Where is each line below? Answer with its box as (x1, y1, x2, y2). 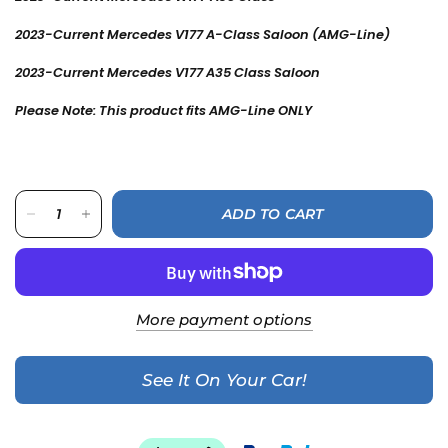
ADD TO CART (221, 205, 324, 223)
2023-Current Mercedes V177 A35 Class (15, 63, 275, 82)
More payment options (135, 310, 313, 329)
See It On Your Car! (141, 369, 307, 390)
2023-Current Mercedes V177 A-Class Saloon (15, 25, 313, 44)
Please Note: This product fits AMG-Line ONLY (15, 101, 313, 120)
